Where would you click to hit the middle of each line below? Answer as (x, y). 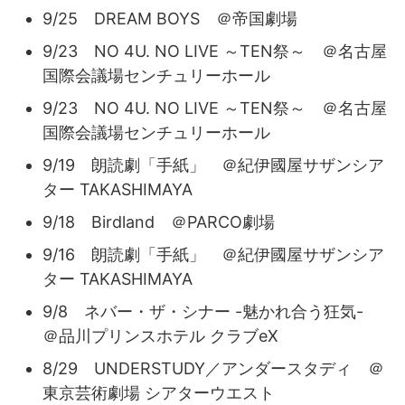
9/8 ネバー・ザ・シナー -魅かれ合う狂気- (211, 311)
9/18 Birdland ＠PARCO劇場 (159, 221)
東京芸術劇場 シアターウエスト (159, 392)
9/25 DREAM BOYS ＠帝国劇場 (170, 18)
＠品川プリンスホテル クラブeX (160, 335)
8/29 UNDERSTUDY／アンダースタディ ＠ (213, 368)
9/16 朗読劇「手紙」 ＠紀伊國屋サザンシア (213, 254)
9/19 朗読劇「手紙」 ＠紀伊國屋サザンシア (213, 165)
